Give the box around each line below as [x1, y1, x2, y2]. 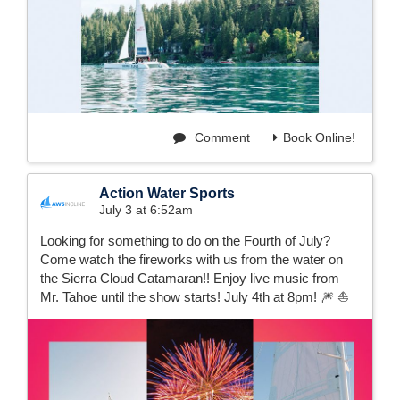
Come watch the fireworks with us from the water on [40, 252, 343, 268]
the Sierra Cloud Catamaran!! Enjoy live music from [40, 271, 339, 287]
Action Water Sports [99, 186, 235, 202]
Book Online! [283, 130, 355, 146]
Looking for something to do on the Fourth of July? [40, 233, 330, 249]
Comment [191, 130, 250, 146]
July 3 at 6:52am [99, 203, 193, 218]
